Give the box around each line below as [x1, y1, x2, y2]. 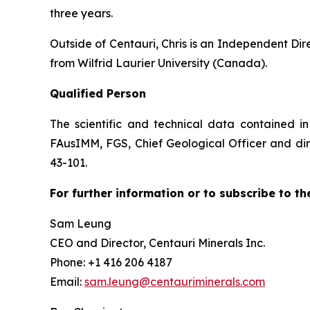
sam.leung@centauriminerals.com [84, 275, 265, 289]
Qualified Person [50, 86, 146, 101]
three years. [50, 6, 113, 21]
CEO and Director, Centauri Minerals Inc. [50, 236, 265, 250]
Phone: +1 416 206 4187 [50, 255, 172, 270]
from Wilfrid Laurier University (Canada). [50, 56, 267, 71]
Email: [50, 275, 84, 289]
